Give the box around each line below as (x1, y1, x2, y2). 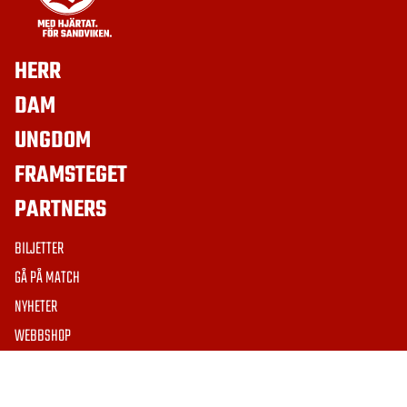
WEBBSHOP (15, 323, 71, 350)
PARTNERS (15, 191, 106, 228)
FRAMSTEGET (15, 156, 127, 194)
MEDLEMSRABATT (15, 352, 99, 379)
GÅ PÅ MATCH (15, 264, 80, 292)
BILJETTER (15, 235, 64, 263)
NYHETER (15, 293, 57, 321)
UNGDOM (15, 122, 91, 159)
